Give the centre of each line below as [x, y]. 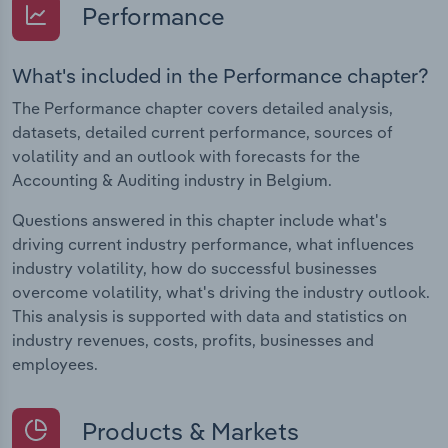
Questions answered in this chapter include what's [199, 219]
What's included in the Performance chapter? [220, 75]
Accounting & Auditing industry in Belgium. [172, 179]
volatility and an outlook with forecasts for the [186, 155]
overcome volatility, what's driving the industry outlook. [221, 291]
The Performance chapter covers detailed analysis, [202, 107]
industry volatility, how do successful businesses [194, 267]
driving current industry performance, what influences [213, 243]
